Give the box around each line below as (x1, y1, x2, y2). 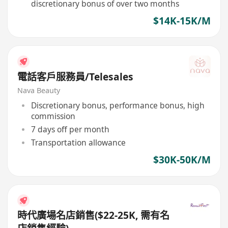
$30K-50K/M (153, 153, 211, 167)
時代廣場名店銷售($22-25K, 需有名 (17, 209, 170, 222)
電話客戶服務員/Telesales (17, 70, 134, 83)
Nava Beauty (17, 85, 61, 96)
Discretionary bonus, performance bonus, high (31, 99, 205, 111)
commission (31, 110, 75, 122)
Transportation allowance (31, 136, 126, 148)
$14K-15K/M (153, 14, 211, 28)
